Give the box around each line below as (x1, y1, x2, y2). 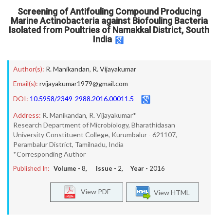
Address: (13, 111, 41, 119)
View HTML (151, 188, 190, 197)
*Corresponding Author (13, 150, 86, 158)
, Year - (122, 164, 149, 172)
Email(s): (13, 79, 38, 88)
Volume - (54, 164, 82, 172)
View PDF (76, 187, 110, 196)
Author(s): (13, 65, 44, 73)
